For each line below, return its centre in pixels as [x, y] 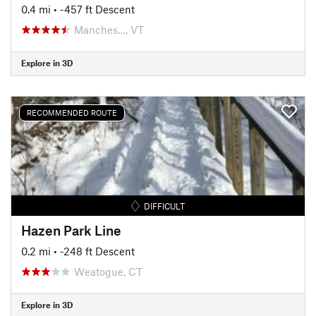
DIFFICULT [165, 206]
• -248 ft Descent [94, 251]
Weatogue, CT [108, 271]
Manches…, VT [109, 29]
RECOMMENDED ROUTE [72, 113]
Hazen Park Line [71, 230]
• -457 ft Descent [94, 9]
